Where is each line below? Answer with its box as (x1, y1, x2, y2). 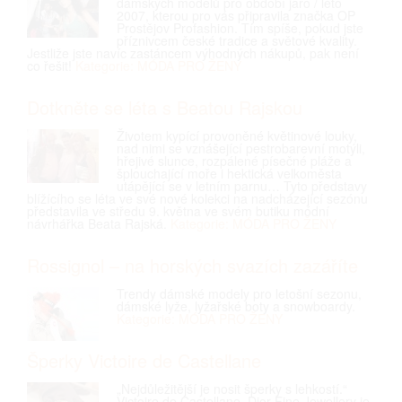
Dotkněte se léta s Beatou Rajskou (27, 94, 302, 120)
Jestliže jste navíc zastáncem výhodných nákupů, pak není (27, 44, 359, 62)
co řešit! (27, 57, 75, 74)
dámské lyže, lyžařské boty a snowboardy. (117, 297, 355, 315)
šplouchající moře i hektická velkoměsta (117, 164, 342, 182)
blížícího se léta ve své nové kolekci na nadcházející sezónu (27, 189, 368, 207)
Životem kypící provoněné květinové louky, (117, 127, 357, 144)
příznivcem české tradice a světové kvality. (117, 31, 357, 49)
